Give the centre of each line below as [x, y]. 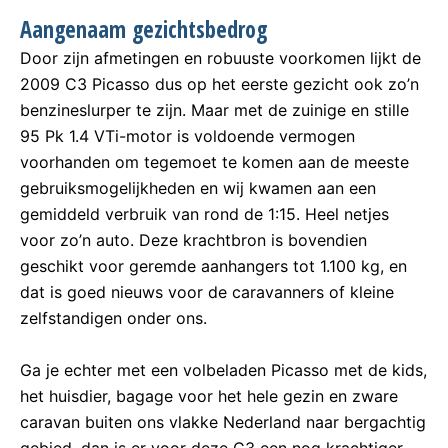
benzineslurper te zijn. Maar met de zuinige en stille [214, 110]
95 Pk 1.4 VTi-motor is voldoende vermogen [187, 136]
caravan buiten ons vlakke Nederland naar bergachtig [223, 421]
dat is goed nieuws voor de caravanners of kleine [207, 292]
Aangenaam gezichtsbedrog [143, 30]
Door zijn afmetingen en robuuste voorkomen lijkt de [220, 58]
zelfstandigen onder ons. [113, 318]
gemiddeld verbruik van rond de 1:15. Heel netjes [204, 214]
